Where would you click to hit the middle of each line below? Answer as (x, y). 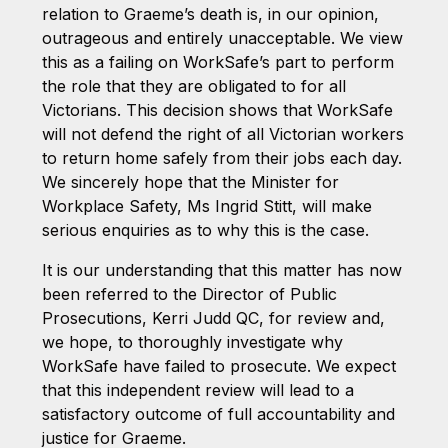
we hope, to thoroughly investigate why (192, 341)
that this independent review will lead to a (197, 389)
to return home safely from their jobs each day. (221, 157)
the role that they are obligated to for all (193, 85)
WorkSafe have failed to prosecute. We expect (218, 365)
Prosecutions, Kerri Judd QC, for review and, (213, 317)
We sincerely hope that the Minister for (190, 181)
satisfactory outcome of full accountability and (218, 413)
